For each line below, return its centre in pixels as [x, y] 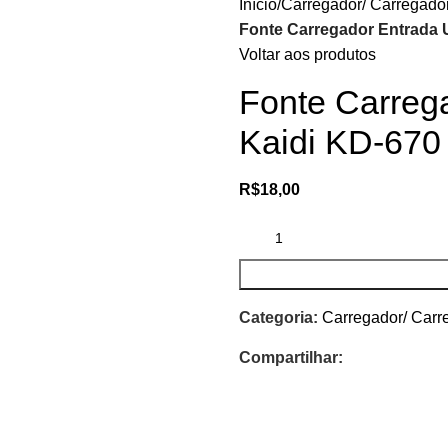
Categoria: [278, 317]
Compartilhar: [291, 357]
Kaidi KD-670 [340, 142]
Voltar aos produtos [307, 54]
